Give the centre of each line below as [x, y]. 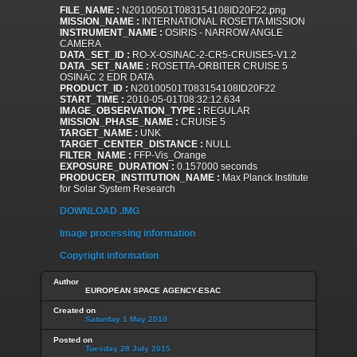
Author [66, 281]
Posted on [73, 339]
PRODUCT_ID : [94, 89]
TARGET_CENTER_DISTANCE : [131, 145]
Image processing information [127, 234]
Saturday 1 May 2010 [126, 320]
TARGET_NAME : [99, 133]
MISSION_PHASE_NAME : [119, 122]
